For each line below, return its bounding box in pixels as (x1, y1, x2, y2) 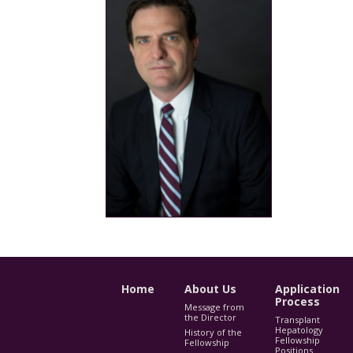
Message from (184, 301, 245, 314)
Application (275, 281, 340, 297)
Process (275, 294, 321, 310)
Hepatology (275, 324, 324, 336)
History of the (184, 326, 243, 339)
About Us (184, 281, 237, 297)
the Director (184, 311, 237, 324)
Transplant (275, 314, 321, 326)
